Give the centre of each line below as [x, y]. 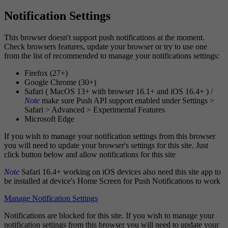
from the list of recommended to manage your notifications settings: [112, 56]
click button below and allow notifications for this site [90, 155]
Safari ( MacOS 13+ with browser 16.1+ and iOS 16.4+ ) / [119, 92]
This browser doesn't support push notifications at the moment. [104, 38]
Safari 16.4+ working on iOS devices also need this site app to [120, 172]
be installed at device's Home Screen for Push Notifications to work [112, 181]
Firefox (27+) [46, 73]
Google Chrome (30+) [60, 82]
